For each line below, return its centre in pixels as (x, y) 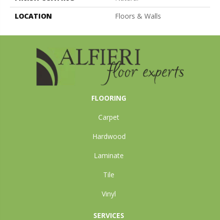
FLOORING (109, 98)
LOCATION (33, 16)
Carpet (109, 117)
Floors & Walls (138, 16)
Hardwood (109, 136)
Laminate (109, 155)
